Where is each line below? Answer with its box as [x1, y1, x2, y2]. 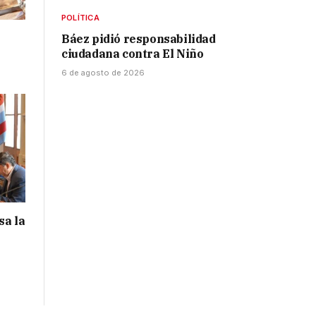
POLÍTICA [61, 13, 99, 23]
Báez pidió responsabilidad [61, 32, 216, 47]
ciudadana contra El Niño [61, 47, 204, 61]
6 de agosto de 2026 [61, 68, 145, 78]
